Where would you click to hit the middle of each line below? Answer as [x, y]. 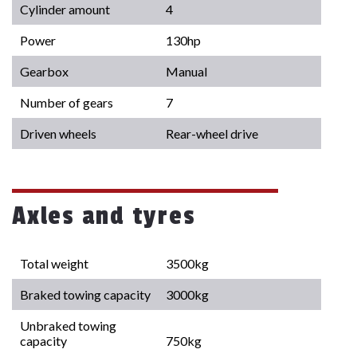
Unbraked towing [68, 326]
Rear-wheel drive [212, 134]
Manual [187, 72]
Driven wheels [58, 134]
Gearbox [44, 72]
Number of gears [67, 103]
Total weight [54, 264]
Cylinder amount [65, 10]
